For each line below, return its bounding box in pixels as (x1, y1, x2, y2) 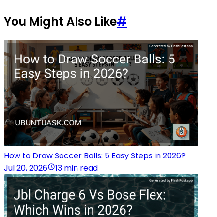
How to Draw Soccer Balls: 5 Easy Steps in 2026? (4, 150, 186, 161)
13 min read (55, 162, 98, 173)
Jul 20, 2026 (4, 162, 47, 173)
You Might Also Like (4, 14, 117, 30)
